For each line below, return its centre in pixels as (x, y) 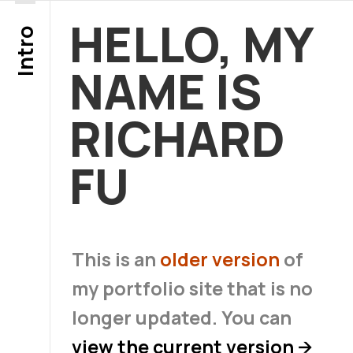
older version (219, 259)
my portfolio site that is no (192, 288)
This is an (115, 259)
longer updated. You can (181, 317)
